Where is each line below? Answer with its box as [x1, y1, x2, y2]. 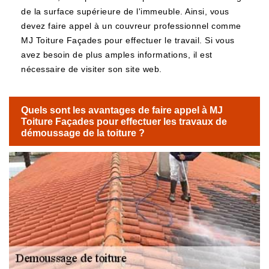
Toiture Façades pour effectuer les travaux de [21, 116, 227, 127]
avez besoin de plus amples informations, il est [21, 50, 213, 59]
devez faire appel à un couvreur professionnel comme [21, 21, 241, 31]
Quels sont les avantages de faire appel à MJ [21, 104, 223, 115]
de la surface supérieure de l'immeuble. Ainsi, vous [21, 7, 229, 16]
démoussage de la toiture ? [21, 127, 145, 138]
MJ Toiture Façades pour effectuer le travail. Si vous [21, 35, 235, 45]
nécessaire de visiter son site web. [21, 64, 162, 74]
